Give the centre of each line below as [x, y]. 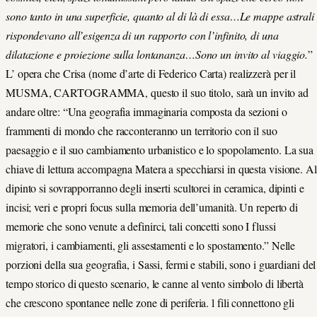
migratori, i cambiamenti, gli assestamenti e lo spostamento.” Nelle [151, 245]
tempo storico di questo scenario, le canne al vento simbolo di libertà [155, 283]
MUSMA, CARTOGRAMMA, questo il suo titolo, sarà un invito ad [157, 92]
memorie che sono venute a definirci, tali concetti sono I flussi [141, 226]
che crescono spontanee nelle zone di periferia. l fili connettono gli [150, 302]
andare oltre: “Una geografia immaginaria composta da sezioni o [146, 111]
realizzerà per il [263, 73]
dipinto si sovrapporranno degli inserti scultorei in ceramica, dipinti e [155, 188]
